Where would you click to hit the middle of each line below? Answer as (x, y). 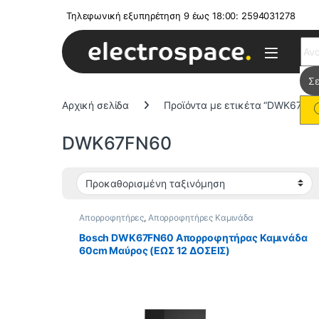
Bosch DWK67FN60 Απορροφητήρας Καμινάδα (193, 237)
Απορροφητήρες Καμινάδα (200, 218)
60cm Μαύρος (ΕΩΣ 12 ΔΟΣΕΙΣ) (155, 250)
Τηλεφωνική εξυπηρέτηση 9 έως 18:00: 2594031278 (181, 15)
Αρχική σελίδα (96, 105)
